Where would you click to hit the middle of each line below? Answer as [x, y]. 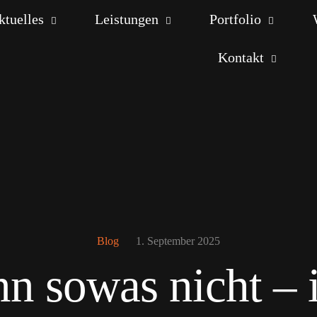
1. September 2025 [178, 241]
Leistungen [127, 19]
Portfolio [236, 19]
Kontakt [241, 57]
